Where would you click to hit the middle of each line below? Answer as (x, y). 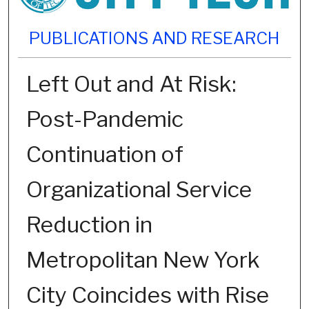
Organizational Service (139, 190)
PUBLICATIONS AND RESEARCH (154, 39)
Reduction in (89, 225)
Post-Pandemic (104, 119)
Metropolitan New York (143, 260)
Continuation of (104, 154)
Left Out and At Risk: (131, 84)
